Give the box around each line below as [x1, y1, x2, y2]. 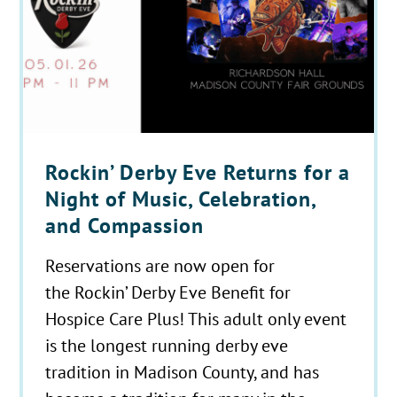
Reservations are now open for [45, 253, 276, 276]
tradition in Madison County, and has [45, 360, 320, 383]
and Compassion [45, 211, 205, 239]
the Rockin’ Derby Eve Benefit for [45, 280, 292, 303]
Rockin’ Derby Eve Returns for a [45, 158, 351, 186]
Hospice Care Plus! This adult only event [45, 307, 347, 330]
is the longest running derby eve [45, 333, 289, 356]
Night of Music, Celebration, [45, 184, 316, 213]
